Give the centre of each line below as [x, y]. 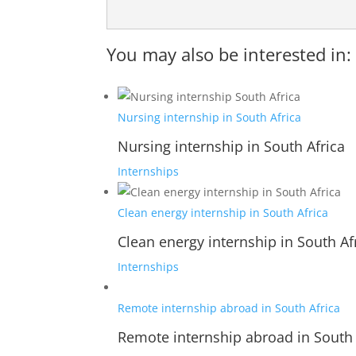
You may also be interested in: [229, 54]
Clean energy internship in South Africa [223, 213]
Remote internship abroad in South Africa [229, 308]
